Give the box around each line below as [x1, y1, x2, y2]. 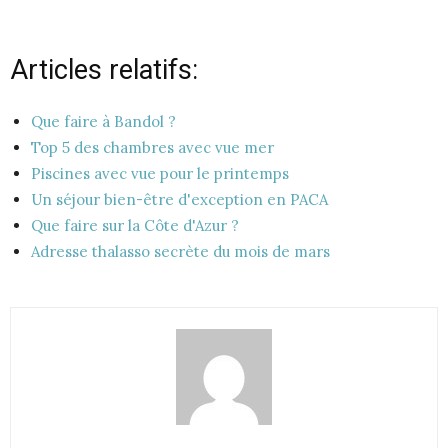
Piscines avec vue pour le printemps [31, 163, 289, 183]
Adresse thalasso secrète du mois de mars [31, 241, 330, 261]
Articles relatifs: [10, 53, 198, 86]
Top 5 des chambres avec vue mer [31, 137, 274, 157]
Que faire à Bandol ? [31, 111, 176, 131]
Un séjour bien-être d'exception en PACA [31, 189, 328, 209]
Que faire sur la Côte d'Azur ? [31, 215, 239, 235]
